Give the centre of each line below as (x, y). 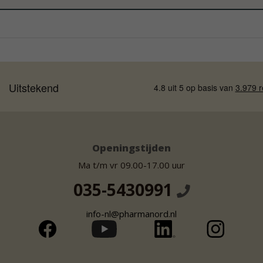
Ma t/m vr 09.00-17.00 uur (131, 165)
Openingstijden (131, 148)
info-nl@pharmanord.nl (131, 214)
